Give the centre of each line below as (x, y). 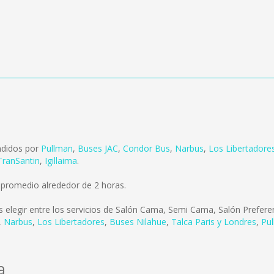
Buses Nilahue (138, 222)
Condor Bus (146, 148)
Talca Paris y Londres (214, 222)
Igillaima (61, 161)
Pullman (57, 148)
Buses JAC (98, 148)
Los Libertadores (71, 222)
